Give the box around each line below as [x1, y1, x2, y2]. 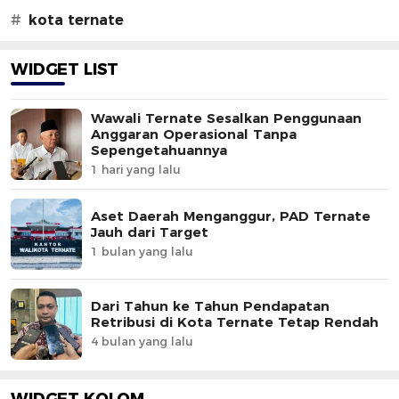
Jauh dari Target [91, 224, 208, 241]
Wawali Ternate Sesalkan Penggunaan [91, 110, 362, 127]
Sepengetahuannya [91, 142, 227, 159]
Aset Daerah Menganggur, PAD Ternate [91, 208, 370, 225]
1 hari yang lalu [91, 162, 181, 177]
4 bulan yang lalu [91, 334, 193, 349]
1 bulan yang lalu [91, 244, 193, 259]
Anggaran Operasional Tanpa [91, 126, 297, 143]
